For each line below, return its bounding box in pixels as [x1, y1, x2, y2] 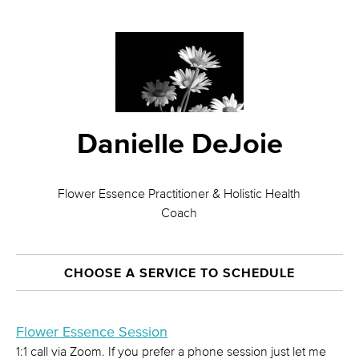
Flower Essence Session [16, 324, 167, 340]
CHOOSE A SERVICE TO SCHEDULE [64, 265, 295, 280]
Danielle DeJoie [76, 127, 283, 159]
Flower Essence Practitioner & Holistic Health [58, 186, 301, 200]
